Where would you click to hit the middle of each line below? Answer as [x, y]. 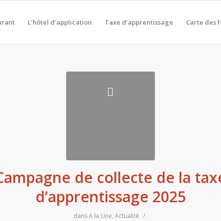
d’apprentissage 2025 [110, 197]
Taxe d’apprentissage [139, 22]
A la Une [100, 216]
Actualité [127, 216]
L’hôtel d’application [60, 22]
